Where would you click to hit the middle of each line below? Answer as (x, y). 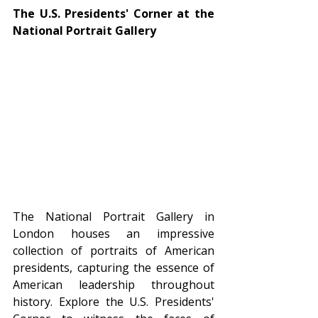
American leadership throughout (114, 284)
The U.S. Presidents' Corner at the (114, 14)
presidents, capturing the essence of (114, 267)
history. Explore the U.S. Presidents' (114, 301)
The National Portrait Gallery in (114, 216)
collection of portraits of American (114, 250)
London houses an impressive (114, 233)
